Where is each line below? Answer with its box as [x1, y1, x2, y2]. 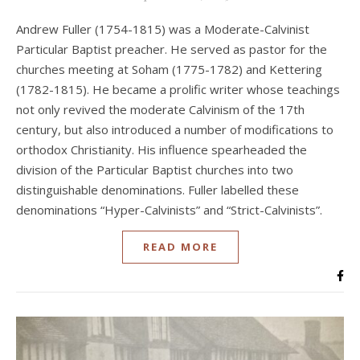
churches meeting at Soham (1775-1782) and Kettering [16, 61, 322, 78]
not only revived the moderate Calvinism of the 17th [16, 101, 305, 118]
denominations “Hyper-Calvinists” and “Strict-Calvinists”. [16, 202, 325, 219]
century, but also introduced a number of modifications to [16, 121, 333, 138]
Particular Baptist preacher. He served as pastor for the [16, 41, 327, 58]
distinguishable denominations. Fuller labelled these [16, 182, 299, 198]
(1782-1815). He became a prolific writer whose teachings [16, 81, 340, 98]
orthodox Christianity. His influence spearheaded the [16, 141, 307, 158]
